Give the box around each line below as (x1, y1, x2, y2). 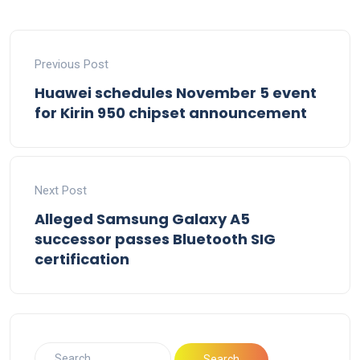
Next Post (35, 183, 87, 198)
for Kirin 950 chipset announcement (35, 103, 307, 124)
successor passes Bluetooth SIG (35, 229, 276, 250)
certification (35, 249, 129, 270)
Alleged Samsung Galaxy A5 (35, 209, 250, 230)
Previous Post (35, 57, 108, 72)
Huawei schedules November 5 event (35, 83, 317, 104)
